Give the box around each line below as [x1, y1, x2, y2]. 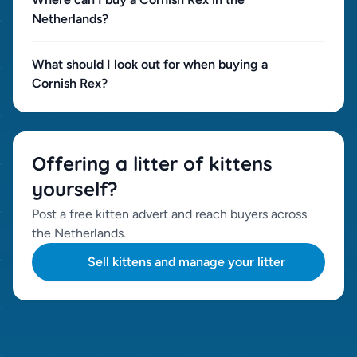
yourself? [32, 177, 118, 201]
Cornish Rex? [32, 76, 108, 91]
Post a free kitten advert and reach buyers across [32, 206, 307, 222]
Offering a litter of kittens [32, 151, 273, 175]
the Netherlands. [32, 226, 126, 241]
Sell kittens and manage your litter [88, 254, 285, 269]
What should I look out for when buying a [32, 57, 268, 72]
